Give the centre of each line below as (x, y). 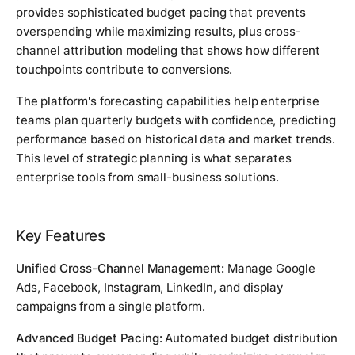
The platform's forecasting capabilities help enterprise (168, 101)
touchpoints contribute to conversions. (124, 70)
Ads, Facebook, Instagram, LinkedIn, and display (149, 288)
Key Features (61, 236)
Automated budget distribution (250, 338)
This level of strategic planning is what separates (154, 158)
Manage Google (270, 269)
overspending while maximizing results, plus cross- (158, 32)
